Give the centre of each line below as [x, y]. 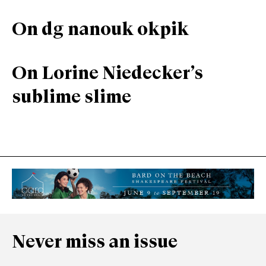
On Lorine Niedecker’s [107, 74]
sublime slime [72, 98]
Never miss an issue [95, 243]
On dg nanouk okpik [100, 30]
